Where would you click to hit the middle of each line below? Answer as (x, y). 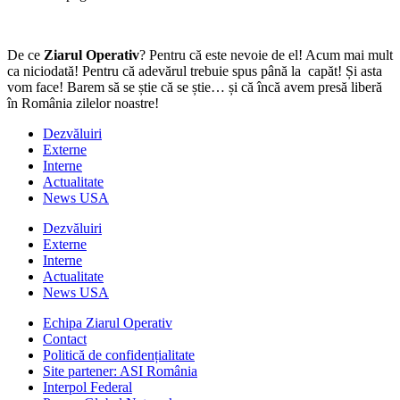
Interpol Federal (87, 387)
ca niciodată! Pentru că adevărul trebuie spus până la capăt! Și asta (195, 71)
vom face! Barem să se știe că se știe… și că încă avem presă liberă (195, 87)
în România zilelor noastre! (83, 103)
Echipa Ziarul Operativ (108, 322)
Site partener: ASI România (120, 371)
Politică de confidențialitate (119, 354)
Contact (65, 338)
